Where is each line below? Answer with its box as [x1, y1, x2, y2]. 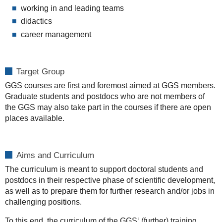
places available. [4, 113, 64, 122]
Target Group [16, 66, 64, 76]
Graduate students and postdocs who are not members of [4, 92, 205, 101]
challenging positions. [4, 198, 82, 207]
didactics [20, 17, 52, 26]
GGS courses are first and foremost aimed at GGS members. [4, 81, 216, 90]
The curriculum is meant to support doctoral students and [4, 165, 203, 174]
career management [20, 30, 91, 39]
